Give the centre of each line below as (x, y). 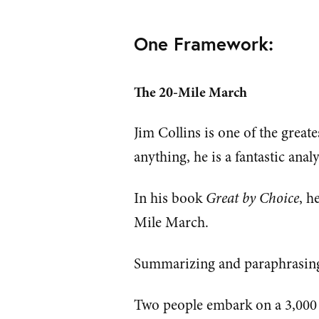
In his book (170, 198)
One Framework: (204, 43)
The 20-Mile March (191, 92)
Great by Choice (253, 198)
